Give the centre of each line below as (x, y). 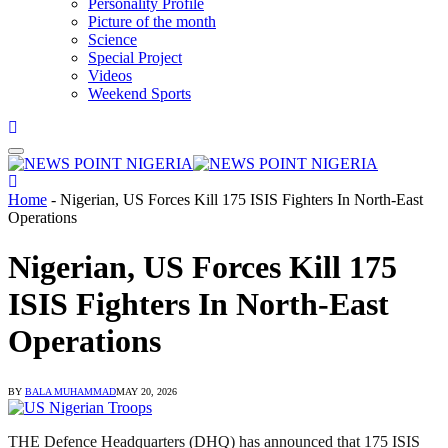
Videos (110, 76)
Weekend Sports (139, 94)
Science (112, 40)
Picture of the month (152, 22)
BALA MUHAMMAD (70, 392)
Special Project (135, 58)
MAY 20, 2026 (146, 392)
